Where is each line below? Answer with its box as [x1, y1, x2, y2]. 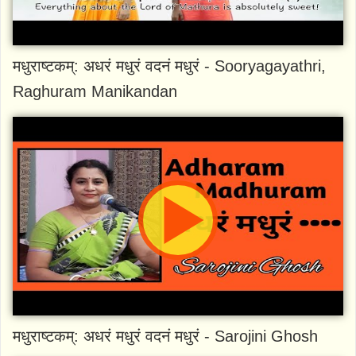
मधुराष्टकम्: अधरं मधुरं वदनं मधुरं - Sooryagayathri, [13, 56, 326, 75]
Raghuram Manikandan [13, 82, 177, 100]
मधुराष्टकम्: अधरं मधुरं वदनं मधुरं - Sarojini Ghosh [13, 327, 318, 345]
